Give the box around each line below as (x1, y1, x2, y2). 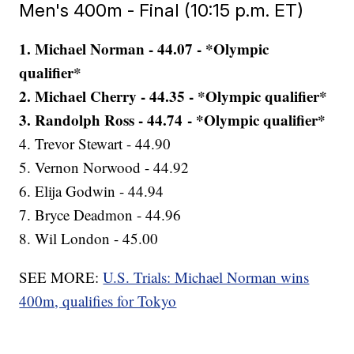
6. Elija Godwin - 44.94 (19, 181, 164, 201)
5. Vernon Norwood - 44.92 (19, 157, 190, 178)
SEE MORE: (19, 267, 104, 288)
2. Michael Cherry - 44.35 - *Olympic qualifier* (19, 85, 328, 107)
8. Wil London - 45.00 (19, 228, 159, 249)
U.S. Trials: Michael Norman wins (103, 267, 310, 288)
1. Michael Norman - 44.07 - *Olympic (19, 38, 269, 60)
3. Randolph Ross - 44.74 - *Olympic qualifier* (19, 109, 326, 131)
